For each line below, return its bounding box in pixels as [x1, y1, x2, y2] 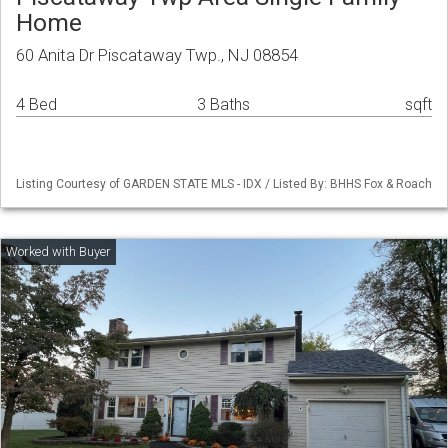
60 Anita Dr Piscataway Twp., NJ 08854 [16, 45, 298, 66]
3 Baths [197, 95, 250, 115]
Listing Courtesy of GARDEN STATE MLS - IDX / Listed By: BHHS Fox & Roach [16, 177, 432, 192]
